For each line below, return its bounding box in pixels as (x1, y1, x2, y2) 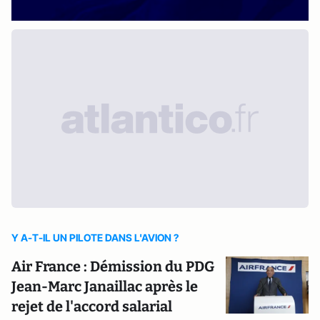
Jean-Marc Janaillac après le (11, 277, 198, 295)
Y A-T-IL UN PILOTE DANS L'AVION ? (11, 231, 179, 244)
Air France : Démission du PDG (11, 257, 214, 275)
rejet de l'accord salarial (11, 297, 172, 315)
